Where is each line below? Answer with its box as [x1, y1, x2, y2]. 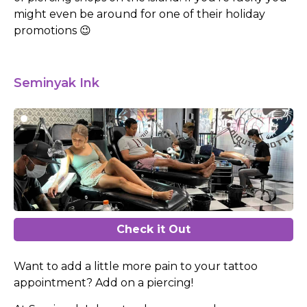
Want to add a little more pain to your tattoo [14, 260, 258, 273]
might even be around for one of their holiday [14, 7, 265, 21]
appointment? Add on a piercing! [14, 276, 193, 290]
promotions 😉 [14, 23, 91, 37]
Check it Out [116, 223, 191, 236]
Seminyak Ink [14, 75, 99, 91]
